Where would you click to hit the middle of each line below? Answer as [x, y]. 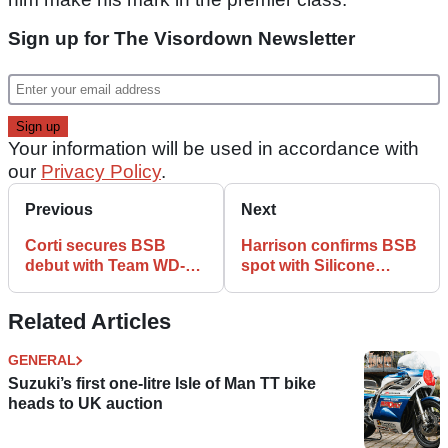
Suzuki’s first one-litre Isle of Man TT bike [162, 384]
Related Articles [89, 322]
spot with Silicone [308, 266]
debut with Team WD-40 [114, 266]
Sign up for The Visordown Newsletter [181, 39]
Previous [59, 210]
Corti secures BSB [95, 246]
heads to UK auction [85, 404]
